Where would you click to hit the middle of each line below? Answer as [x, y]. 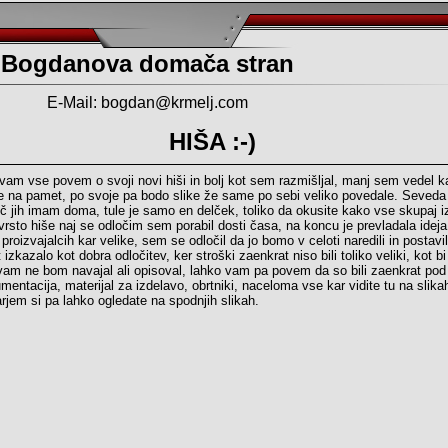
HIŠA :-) [212, 141]
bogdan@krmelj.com [174, 102]
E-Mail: [74, 102]
